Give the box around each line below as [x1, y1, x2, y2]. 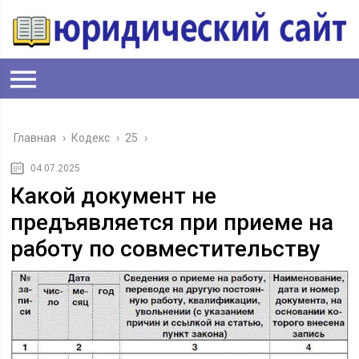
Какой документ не [10, 182, 217, 209]
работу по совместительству [10, 235, 321, 262]
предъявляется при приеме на [10, 208, 334, 236]
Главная [14, 131, 57, 144]
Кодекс [71, 131, 111, 144]
